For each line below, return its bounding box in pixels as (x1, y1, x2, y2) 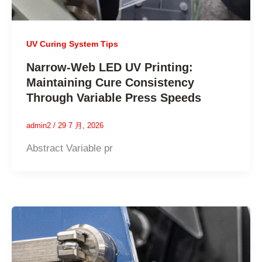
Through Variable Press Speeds (26, 91, 202, 105)
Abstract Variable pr (26, 142, 113, 154)
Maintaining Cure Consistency (26, 76, 195, 89)
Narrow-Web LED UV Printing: (26, 61, 194, 74)
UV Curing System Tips (26, 39, 119, 49)
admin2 (26, 121, 54, 130)
